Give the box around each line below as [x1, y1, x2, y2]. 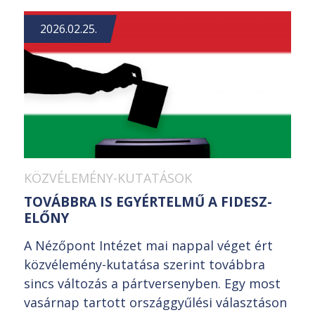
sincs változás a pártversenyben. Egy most [24, 275, 281, 292]
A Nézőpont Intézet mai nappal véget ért [24, 237, 273, 255]
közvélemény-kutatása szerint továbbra [24, 256, 265, 274]
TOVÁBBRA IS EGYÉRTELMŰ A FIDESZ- [24, 193, 272, 212]
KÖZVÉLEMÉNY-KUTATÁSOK [24, 169, 192, 187]
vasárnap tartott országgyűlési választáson [24, 294, 287, 311]
